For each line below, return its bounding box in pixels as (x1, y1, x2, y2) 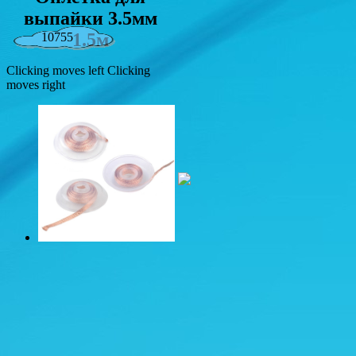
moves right (6, 78, 65, 92)
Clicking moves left (6, 64, 104, 78)
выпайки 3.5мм (23, 8, 157, 29)
